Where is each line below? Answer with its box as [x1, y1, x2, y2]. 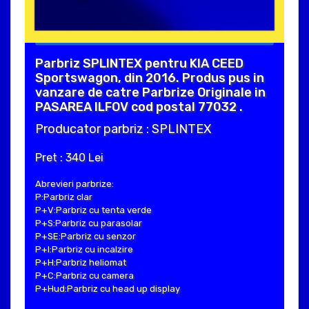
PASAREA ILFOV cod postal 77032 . [35, 99, 243, 115]
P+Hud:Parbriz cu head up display [35, 283, 180, 295]
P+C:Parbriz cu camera [35, 270, 134, 281]
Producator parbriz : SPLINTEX [35, 121, 211, 137]
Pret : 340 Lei [35, 151, 103, 165]
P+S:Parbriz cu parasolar [35, 218, 142, 229]
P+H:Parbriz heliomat [35, 257, 126, 268]
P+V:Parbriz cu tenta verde [35, 205, 152, 216]
